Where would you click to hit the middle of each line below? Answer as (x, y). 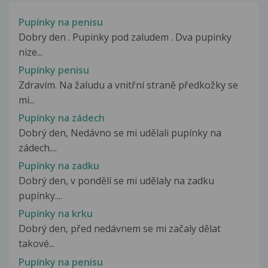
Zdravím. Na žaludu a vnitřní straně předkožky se (128, 85)
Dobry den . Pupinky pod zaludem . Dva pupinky (125, 37)
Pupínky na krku (56, 214)
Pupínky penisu (54, 70)
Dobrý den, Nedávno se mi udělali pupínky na (120, 133)
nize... (31, 52)
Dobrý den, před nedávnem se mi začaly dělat (120, 229)
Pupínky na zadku (59, 166)
